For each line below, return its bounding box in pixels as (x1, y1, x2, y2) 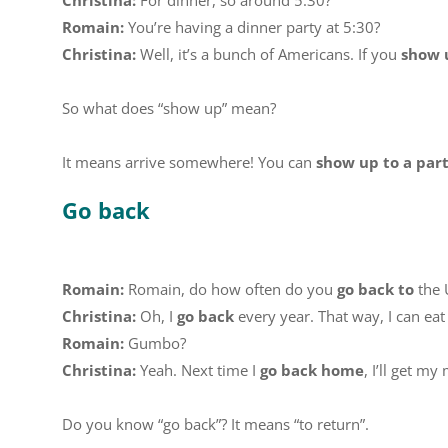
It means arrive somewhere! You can (62, 152, 316, 172)
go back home (256, 360, 364, 380)
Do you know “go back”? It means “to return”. (62, 414, 369, 434)
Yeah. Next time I (136, 360, 256, 380)
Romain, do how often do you (124, 279, 337, 299)
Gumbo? (124, 333, 186, 353)
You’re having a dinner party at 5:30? (124, 17, 380, 37)
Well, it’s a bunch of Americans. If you (136, 44, 401, 64)
